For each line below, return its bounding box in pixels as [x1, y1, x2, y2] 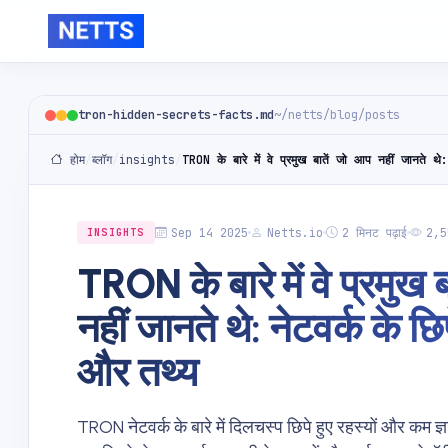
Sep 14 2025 [170, 225, 248, 240]
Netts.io [266, 225, 323, 240]
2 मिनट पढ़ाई [341, 225, 407, 240]
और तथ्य [77, 348, 198, 396]
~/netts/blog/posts [274, 107, 400, 123]
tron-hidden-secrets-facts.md [78, 107, 274, 123]
